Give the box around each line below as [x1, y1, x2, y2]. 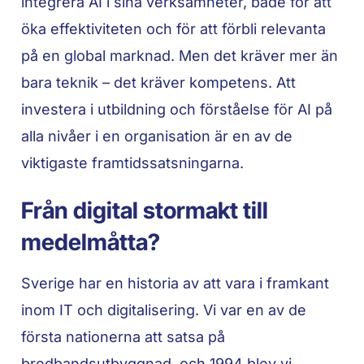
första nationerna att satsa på [21, 327, 226, 345]
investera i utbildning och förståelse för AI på [21, 100, 333, 118]
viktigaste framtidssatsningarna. [21, 154, 245, 171]
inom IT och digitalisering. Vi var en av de [21, 301, 307, 318]
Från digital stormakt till [21, 196, 269, 224]
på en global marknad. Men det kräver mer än [21, 46, 339, 64]
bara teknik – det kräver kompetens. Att [21, 73, 297, 91]
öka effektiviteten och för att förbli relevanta [21, 19, 327, 37]
